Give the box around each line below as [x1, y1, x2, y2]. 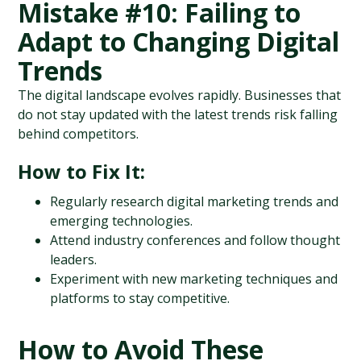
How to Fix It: [18, 158, 146, 185]
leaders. [50, 251, 98, 268]
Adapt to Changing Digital [18, 24, 340, 59]
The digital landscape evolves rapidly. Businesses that [18, 86, 342, 104]
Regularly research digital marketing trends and [50, 193, 339, 210]
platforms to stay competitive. [50, 289, 230, 307]
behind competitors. [18, 125, 139, 143]
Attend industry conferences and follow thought [50, 231, 341, 249]
